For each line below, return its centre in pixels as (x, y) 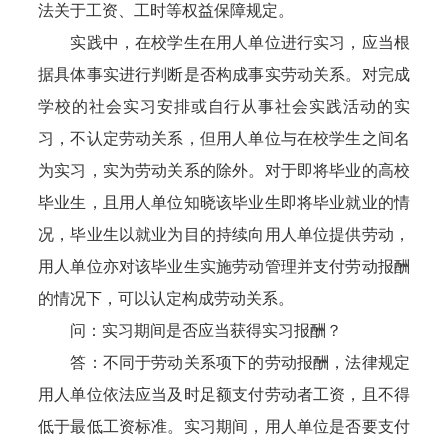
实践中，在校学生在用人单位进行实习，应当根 (224, 42)
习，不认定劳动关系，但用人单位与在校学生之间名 (224, 138)
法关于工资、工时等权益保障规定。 (166, 10)
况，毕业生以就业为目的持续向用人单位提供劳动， (224, 234)
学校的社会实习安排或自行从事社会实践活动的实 (224, 106)
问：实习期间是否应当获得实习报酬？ (190, 330)
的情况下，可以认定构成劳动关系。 (166, 298)
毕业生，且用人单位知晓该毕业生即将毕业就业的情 (224, 202)
